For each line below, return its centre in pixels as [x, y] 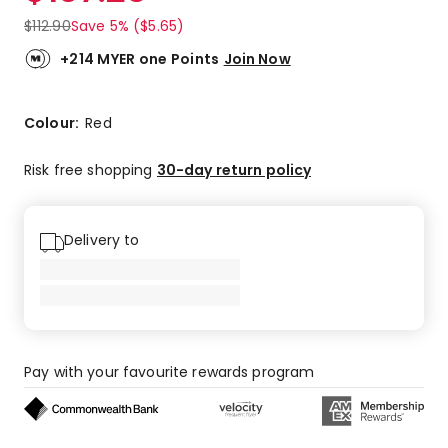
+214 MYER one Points [140, 58]
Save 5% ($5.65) [127, 25]
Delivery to [102, 239]
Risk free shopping [90, 169]
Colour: [55, 122]
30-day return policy [234, 169]
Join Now [257, 58]
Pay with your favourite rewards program [169, 371]
